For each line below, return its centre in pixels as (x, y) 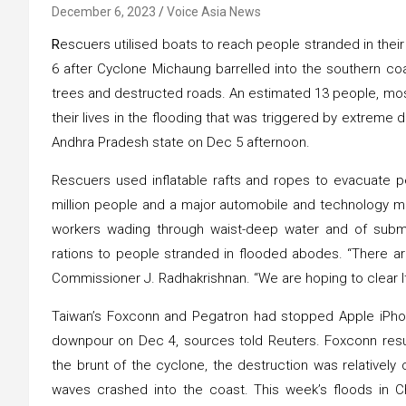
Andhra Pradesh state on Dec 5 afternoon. (181, 142)
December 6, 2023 (104, 11)
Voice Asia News (214, 11)
